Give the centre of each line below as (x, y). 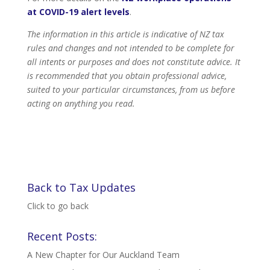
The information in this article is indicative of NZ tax (125, 34)
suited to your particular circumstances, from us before (131, 90)
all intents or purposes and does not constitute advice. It (133, 62)
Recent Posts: (62, 237)
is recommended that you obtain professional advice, (127, 76)
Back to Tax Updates (81, 188)
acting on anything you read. (81, 104)
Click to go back (58, 206)
